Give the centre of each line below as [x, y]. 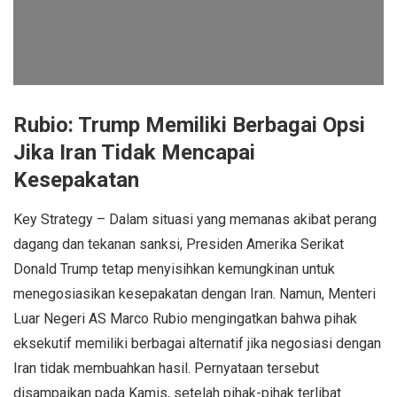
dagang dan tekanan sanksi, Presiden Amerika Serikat [179, 244]
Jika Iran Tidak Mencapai [134, 152]
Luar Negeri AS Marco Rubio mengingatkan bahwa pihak [185, 318]
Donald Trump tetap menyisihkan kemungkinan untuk [174, 269]
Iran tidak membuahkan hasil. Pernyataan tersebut [166, 368]
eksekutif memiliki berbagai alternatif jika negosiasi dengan [197, 343]
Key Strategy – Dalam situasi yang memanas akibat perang [195, 219]
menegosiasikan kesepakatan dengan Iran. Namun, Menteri [195, 293]
